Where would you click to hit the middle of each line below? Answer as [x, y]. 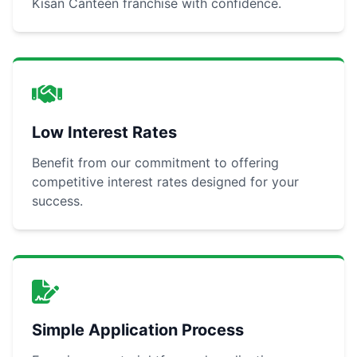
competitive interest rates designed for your [165, 182]
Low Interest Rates [104, 133]
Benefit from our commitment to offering [155, 163]
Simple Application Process [138, 330]
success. [57, 201]
